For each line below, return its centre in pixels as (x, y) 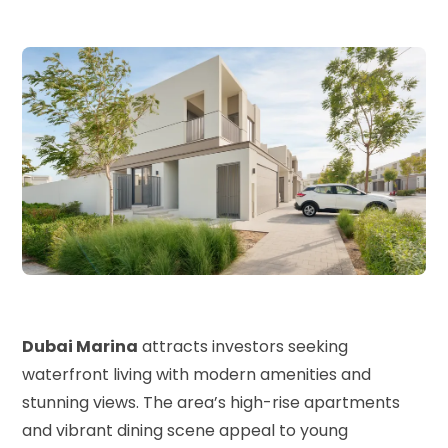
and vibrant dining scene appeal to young (185, 430)
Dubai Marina (80, 346)
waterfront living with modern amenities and (196, 374)
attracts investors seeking (243, 346)
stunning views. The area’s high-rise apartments (211, 402)
